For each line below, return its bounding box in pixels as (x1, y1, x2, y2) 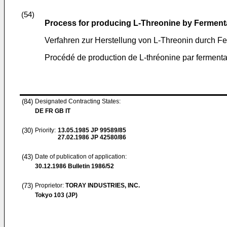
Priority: (35, 127, 56, 134)
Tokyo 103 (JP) (35, 192, 78, 199)
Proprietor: (35, 182, 65, 189)
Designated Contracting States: (35, 98, 121, 105)
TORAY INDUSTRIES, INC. (65, 182, 140, 189)
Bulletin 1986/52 (66, 163, 114, 170)
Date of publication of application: (35, 153, 127, 160)
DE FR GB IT (35, 107, 70, 115)
